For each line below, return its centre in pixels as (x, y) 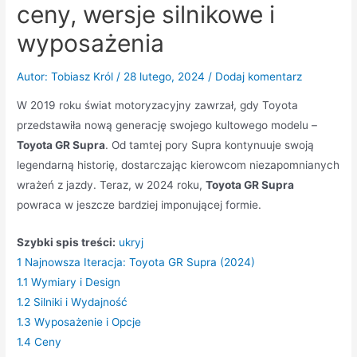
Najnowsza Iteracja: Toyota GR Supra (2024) (140, 262)
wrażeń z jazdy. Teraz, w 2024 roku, (112, 184)
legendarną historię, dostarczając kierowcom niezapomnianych (178, 165)
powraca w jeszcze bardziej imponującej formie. (139, 204)
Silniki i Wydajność (81, 302)
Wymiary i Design (76, 282)
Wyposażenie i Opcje (88, 322)
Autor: (33, 77)
